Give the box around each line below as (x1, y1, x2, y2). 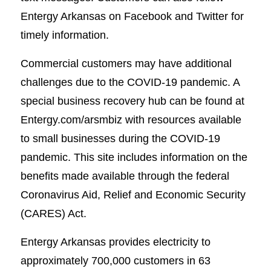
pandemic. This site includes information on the (20, 151, 247, 164)
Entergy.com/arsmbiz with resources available (20, 113, 241, 126)
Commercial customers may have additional (20, 57, 232, 70)
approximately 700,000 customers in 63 (20, 253, 211, 267)
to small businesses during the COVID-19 (20, 132, 220, 145)
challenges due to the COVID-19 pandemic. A (20, 76, 240, 89)
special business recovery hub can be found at (20, 94, 244, 108)
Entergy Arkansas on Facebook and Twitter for (20, 10, 244, 23)
